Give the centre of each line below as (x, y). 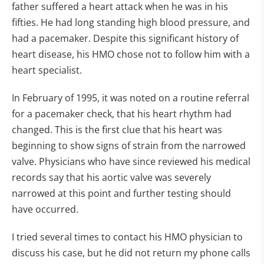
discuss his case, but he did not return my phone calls (131, 253)
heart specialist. (47, 70)
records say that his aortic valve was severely (111, 177)
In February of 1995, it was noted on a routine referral (131, 98)
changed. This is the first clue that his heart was (117, 130)
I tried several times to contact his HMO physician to (127, 237)
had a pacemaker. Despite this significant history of (125, 38)
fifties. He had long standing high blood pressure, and (131, 22)
